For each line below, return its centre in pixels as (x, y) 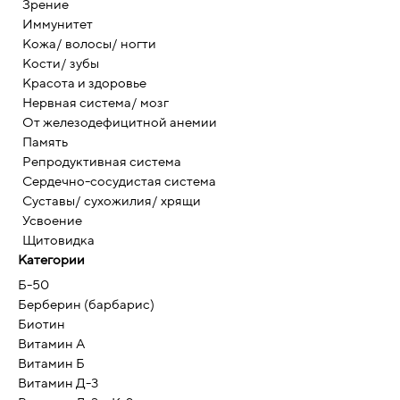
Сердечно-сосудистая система (119, 181)
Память (45, 142)
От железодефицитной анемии (120, 122)
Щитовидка (58, 240)
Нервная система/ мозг (96, 103)
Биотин (42, 323)
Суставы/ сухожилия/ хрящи (112, 201)
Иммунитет (58, 24)
